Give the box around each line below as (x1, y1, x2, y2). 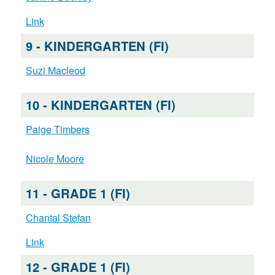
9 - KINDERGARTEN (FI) (25, 37, 169, 55)
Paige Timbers (25, 122, 90, 137)
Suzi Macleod (25, 63, 85, 78)
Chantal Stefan (25, 211, 91, 225)
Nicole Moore (25, 152, 84, 166)
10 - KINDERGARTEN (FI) (25, 96, 176, 114)
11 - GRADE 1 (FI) (25, 184, 130, 203)
